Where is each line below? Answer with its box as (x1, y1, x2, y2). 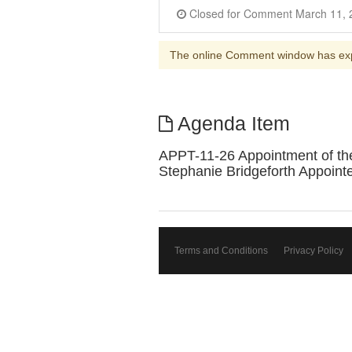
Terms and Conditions (174, 245, 268, 256)
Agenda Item (172, 113, 290, 134)
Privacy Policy (284, 245, 343, 256)
